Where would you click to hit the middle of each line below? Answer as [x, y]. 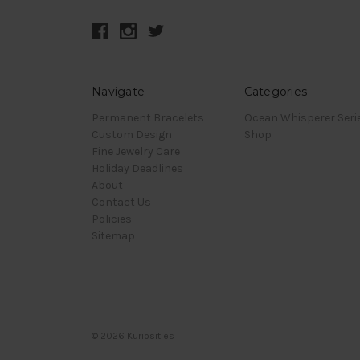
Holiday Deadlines [137, 169]
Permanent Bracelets [148, 118]
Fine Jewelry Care [136, 152]
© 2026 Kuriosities [133, 336]
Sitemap [113, 236]
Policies [112, 219]
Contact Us [121, 202]
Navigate [118, 92]
